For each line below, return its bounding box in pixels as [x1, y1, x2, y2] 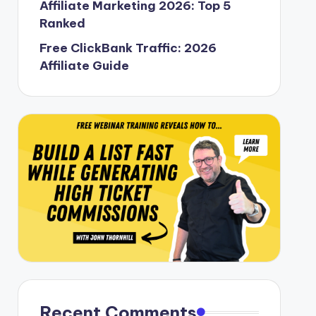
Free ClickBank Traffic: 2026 [39, 39, 217, 56]
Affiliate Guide [39, 57, 129, 73]
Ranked [39, 15, 85, 31]
